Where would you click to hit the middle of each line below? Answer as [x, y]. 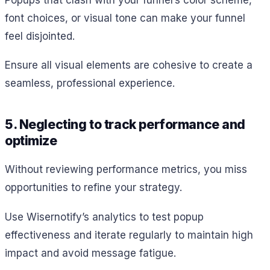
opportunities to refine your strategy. [93, 188]
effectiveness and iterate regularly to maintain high [129, 235]
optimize [31, 141]
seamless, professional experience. [90, 83]
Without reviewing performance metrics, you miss [126, 170]
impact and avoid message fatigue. [90, 253]
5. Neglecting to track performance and [125, 125]
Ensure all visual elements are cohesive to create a [129, 65]
